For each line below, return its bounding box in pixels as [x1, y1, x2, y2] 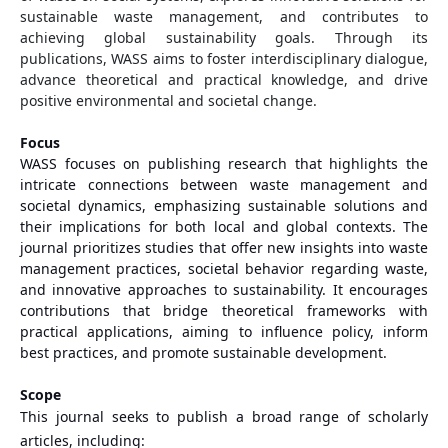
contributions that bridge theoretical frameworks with [19, 300, 429, 320]
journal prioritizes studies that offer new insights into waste [19, 237, 429, 257]
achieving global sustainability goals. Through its [19, 27, 429, 47]
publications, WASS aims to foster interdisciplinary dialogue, [19, 48, 429, 68]
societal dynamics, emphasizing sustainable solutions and [19, 195, 429, 215]
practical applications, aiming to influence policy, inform [19, 321, 429, 341]
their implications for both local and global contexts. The [19, 216, 429, 236]
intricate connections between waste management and [19, 174, 429, 194]
